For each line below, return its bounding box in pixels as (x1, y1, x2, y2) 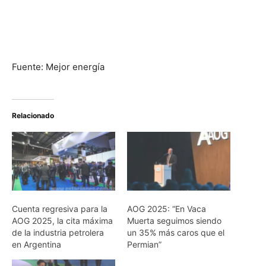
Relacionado (12, 110, 54, 120)
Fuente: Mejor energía (12, 61, 104, 72)
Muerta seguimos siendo (127, 216, 221, 226)
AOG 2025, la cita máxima (12, 216, 113, 226)
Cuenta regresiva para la (12, 204, 107, 214)
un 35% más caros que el (127, 227, 224, 238)
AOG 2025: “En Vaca (127, 204, 206, 214)
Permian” (127, 239, 161, 250)
